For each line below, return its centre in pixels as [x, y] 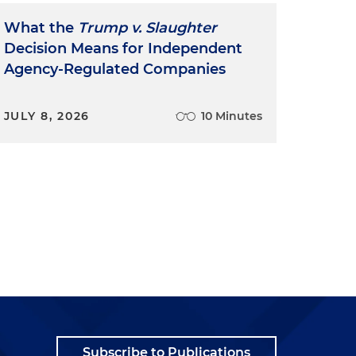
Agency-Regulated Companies [114, 69]
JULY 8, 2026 [47, 116]
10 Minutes [231, 116]
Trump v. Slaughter [147, 27]
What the [41, 27]
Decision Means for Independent [123, 48]
